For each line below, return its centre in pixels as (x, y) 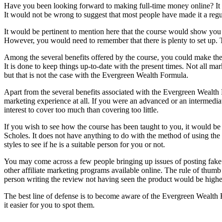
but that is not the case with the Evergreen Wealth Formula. (97, 75)
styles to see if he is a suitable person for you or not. (85, 144)
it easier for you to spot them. (50, 205)
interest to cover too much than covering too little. (82, 110)
